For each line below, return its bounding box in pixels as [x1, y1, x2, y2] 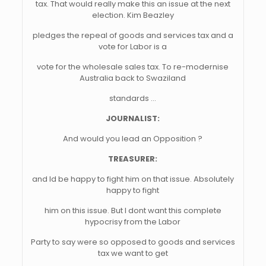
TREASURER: [108, 153, 158, 164]
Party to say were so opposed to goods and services [30, 236, 235, 248]
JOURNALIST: [106, 113, 160, 124]
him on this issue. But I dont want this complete [44, 205, 221, 216]
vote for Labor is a [99, 41, 167, 52]
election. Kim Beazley [91, 9, 174, 21]
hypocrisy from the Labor [85, 216, 181, 227]
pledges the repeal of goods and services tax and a [32, 30, 233, 41]
